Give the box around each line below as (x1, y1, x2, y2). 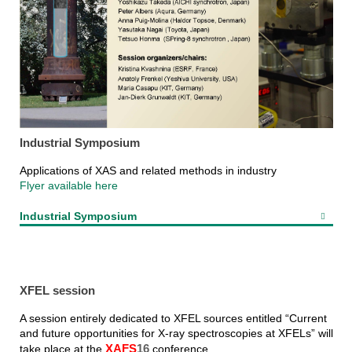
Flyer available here (19, 178, 118, 192)
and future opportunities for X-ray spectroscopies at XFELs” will (19, 327, 333, 340)
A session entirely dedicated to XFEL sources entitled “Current (19, 312, 327, 325)
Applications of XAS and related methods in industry (19, 163, 277, 177)
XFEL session (19, 284, 95, 298)
